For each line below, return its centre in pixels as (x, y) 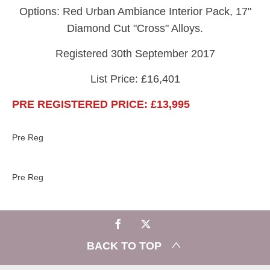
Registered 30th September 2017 (135, 53)
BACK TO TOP (124, 246)
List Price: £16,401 (135, 79)
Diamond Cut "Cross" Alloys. (135, 28)
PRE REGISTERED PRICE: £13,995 (101, 104)
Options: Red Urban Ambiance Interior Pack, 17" (135, 11)
